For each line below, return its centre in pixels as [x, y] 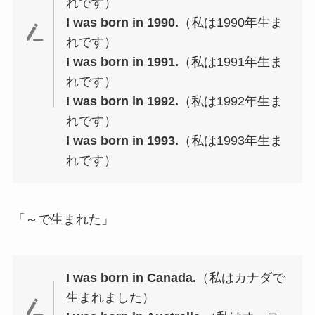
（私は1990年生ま [231, 22]
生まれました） [111, 298]
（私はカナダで [241, 278]
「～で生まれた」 [63, 219]
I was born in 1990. [123, 22]
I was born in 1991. [123, 62]
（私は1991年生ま [231, 62]
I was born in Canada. [131, 278]
